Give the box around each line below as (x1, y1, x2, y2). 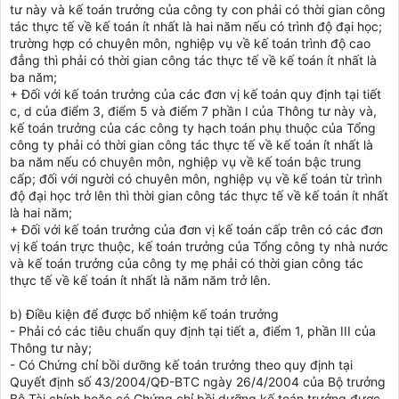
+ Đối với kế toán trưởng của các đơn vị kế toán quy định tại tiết (10, 85, 381, 102)
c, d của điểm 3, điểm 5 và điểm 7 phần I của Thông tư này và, (10, 102, 377, 118)
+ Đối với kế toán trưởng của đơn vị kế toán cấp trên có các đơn (10, 221, 383, 237)
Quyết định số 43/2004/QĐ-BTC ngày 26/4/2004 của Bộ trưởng (10, 373, 386, 389)
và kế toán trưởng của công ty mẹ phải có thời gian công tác (10, 255, 363, 271)
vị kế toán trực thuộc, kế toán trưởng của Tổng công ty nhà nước (10, 238, 388, 254)
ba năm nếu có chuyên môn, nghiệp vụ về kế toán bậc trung (10, 153, 362, 169)
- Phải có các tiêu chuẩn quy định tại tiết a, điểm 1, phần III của (10, 322, 376, 338)
